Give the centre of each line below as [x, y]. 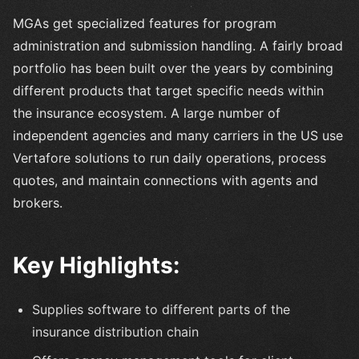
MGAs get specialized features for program [145, 23]
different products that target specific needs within [168, 90]
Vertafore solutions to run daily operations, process [169, 157]
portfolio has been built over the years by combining [173, 68]
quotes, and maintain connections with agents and [165, 180]
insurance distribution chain [115, 331]
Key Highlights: [96, 265]
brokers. [38, 202]
